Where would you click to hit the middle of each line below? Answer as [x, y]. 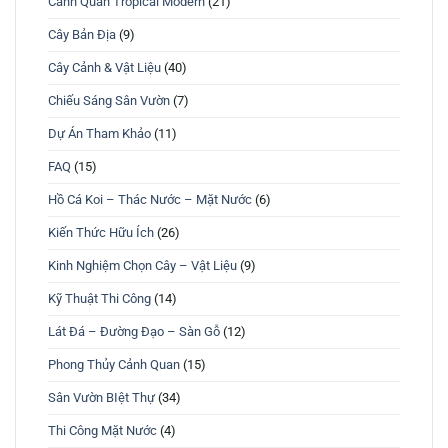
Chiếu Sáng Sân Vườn [109, 101]
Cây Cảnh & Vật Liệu [104, 68]
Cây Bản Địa [82, 35]
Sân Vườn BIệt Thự [101, 398]
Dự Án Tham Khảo [99, 134]
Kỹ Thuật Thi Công [99, 299]
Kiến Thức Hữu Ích [101, 233]
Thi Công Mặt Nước [102, 431]
